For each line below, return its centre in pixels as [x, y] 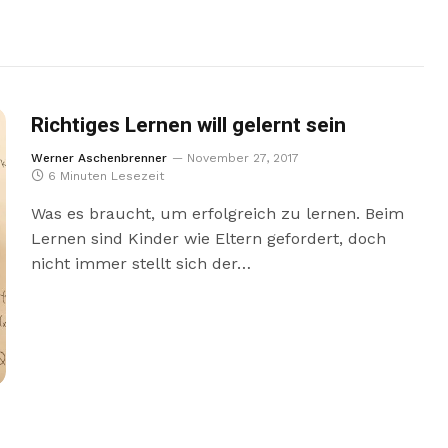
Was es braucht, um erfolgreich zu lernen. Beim [217, 213]
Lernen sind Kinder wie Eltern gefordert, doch [208, 238]
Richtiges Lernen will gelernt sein [188, 125]
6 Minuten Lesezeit [105, 176]
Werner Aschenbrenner [98, 158]
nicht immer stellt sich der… [140, 263]
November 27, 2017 [242, 158]
